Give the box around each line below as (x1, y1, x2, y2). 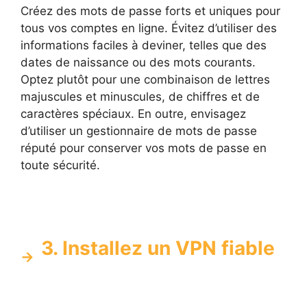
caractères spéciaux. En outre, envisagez (21, 107, 246, 121)
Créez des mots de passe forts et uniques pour (21, 4, 280, 19)
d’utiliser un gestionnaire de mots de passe (21, 124, 257, 138)
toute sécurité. (21, 158, 100, 173)
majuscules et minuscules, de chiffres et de (21, 90, 260, 104)
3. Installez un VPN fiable (41, 236, 275, 260)
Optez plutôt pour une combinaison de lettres (21, 73, 270, 87)
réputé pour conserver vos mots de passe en (21, 141, 267, 156)
